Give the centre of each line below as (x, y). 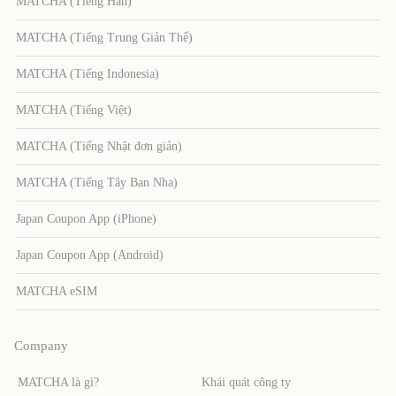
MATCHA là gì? (59, 382)
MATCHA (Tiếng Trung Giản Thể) (105, 37)
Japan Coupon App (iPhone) (87, 218)
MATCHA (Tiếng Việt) (74, 110)
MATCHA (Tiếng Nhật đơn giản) (99, 146)
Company (41, 345)
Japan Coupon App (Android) (90, 255)
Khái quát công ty (247, 382)
